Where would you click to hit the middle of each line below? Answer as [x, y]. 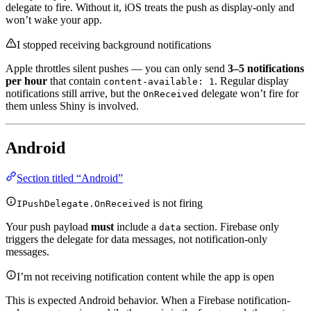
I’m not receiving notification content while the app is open [145, 277]
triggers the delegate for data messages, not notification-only [136, 239]
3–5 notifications [266, 68]
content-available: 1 [159, 81]
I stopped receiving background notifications [114, 44]
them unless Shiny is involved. [72, 106]
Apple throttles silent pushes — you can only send [117, 68]
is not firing [176, 203]
